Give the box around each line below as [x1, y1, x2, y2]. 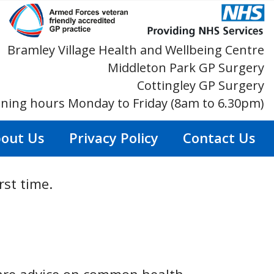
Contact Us [183, 128, 256, 147]
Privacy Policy [69, 128, 158, 147]
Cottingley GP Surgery [137, 77, 264, 94]
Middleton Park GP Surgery [108, 59, 264, 76]
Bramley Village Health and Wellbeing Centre [7, 42, 264, 59]
